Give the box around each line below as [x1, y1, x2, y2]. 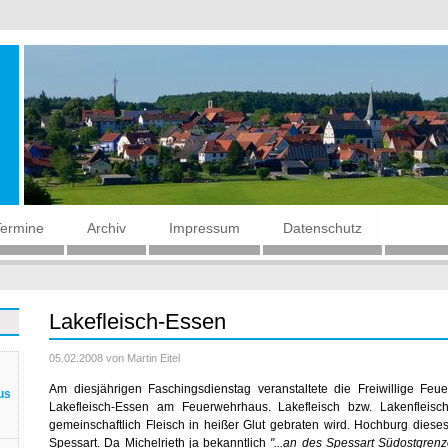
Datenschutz [283, 220, 362, 236]
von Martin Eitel [103, 352, 180, 364]
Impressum [169, 220, 240, 236]
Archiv [87, 220, 126, 236]
